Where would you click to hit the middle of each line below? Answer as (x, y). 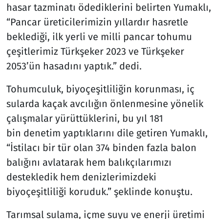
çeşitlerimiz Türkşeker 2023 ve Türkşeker (95, 52)
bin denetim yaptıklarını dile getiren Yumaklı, (107, 133)
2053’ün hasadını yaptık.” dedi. (74, 66)
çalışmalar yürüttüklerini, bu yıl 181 (85, 119)
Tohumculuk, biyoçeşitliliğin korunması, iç (100, 89)
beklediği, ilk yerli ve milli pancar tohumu (99, 37)
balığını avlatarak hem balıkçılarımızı (89, 163)
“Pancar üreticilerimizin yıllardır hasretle (97, 22)
